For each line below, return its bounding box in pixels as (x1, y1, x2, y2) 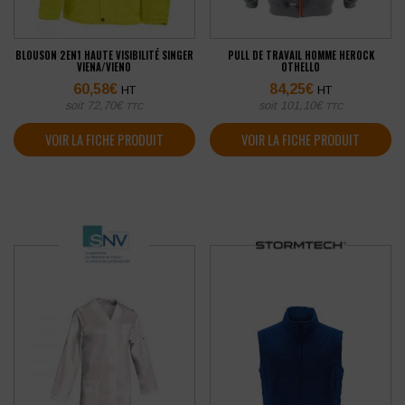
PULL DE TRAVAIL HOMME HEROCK (227, 48, 374, 63)
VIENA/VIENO (77, 60, 132, 75)
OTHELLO (281, 60, 321, 75)
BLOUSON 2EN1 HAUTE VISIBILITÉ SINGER (14, 48, 193, 63)
